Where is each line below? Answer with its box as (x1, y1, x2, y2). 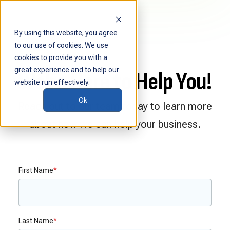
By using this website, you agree (14, 29, 118, 37)
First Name (18, 166, 53, 175)
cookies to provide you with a (14, 53, 107, 62)
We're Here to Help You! (18, 67, 212, 97)
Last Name (18, 217, 53, 225)
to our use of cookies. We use (14, 41, 108, 49)
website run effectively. (14, 78, 90, 86)
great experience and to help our (14, 66, 119, 74)
